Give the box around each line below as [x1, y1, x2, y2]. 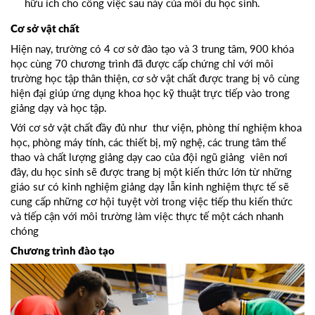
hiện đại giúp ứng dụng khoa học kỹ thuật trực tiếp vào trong [11, 86, 290, 100]
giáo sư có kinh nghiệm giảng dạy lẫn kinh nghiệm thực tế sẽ [11, 180, 289, 193]
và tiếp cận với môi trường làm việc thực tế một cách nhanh [11, 210, 283, 223]
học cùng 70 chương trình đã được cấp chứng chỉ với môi [11, 57, 274, 70]
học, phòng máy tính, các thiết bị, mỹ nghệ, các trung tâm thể [11, 136, 286, 149]
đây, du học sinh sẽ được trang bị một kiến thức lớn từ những [11, 165, 292, 179]
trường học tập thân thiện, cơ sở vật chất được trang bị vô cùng [11, 72, 300, 85]
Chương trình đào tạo [11, 246, 115, 257]
